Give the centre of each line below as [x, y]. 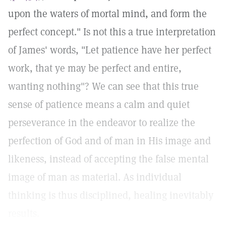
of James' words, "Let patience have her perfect [110, 50]
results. [24, 213]
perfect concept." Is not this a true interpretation [112, 32]
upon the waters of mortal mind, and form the [107, 14]
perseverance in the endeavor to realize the [102, 123]
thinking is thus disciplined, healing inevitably [111, 195]
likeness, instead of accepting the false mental [108, 159]
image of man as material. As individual [95, 177]
